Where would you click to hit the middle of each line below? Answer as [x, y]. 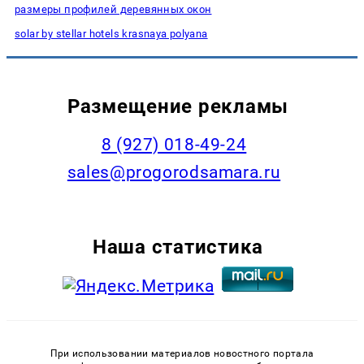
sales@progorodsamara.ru [174, 172]
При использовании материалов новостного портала [182, 354]
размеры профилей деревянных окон [113, 9]
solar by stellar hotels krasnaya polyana [111, 33]
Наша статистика [178, 247]
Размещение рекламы [178, 106]
